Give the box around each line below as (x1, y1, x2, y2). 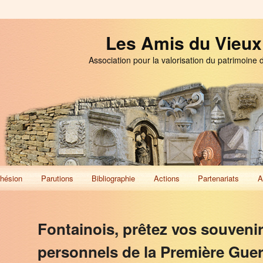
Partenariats (198, 172, 240, 184)
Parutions (41, 172, 73, 184)
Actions (153, 172, 180, 184)
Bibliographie (92, 172, 136, 184)
